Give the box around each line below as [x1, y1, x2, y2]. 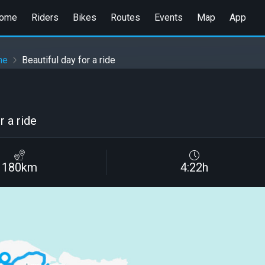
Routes [110, 11, 140, 23]
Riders [31, 11, 59, 23]
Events [154, 11, 183, 23]
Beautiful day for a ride [22, 54, 115, 66]
